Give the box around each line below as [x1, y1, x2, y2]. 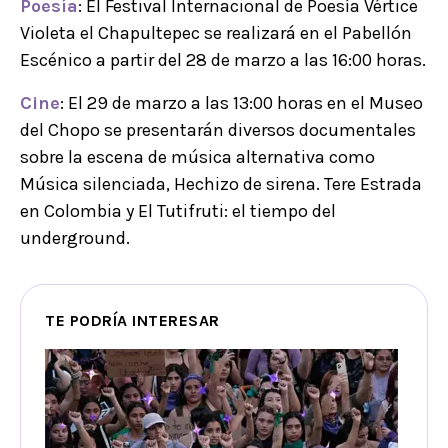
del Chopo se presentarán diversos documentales [20, 119, 416, 142]
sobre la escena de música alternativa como [20, 146, 379, 169]
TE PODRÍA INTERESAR [45, 311, 220, 331]
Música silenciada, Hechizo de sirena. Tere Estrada [20, 173, 422, 196]
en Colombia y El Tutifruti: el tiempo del [20, 200, 336, 223]
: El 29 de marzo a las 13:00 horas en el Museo [60, 92, 423, 115]
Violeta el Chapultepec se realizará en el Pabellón [20, 22, 412, 45]
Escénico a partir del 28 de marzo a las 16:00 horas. [20, 49, 426, 72]
